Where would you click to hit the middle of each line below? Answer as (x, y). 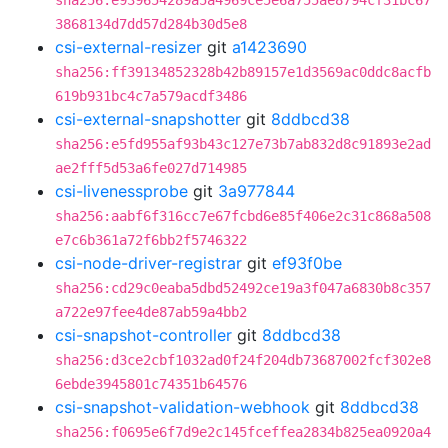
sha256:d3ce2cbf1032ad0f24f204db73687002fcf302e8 (243, 360)
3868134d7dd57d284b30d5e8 (151, 24)
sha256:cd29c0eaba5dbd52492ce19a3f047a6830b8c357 (243, 288)
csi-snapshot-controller (143, 335)
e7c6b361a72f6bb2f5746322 (151, 240)
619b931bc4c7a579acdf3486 (151, 96)
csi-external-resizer (128, 47)
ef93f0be (307, 263)
